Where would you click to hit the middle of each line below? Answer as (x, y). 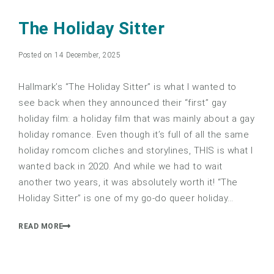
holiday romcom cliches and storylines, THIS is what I (136, 150)
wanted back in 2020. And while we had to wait (120, 166)
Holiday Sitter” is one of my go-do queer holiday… (126, 198)
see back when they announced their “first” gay (122, 102)
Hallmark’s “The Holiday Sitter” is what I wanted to (128, 87)
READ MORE (41, 227)
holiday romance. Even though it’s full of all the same (134, 134)
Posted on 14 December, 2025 (70, 55)
